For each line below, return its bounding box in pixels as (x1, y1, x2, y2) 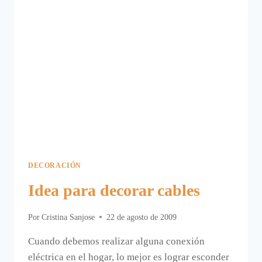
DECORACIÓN (28, 161, 81, 170)
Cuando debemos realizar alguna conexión (28, 235, 205, 247)
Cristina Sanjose (42, 212, 95, 222)
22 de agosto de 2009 (106, 212, 177, 222)
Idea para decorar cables (28, 181, 200, 199)
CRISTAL (73, 25, 112, 34)
